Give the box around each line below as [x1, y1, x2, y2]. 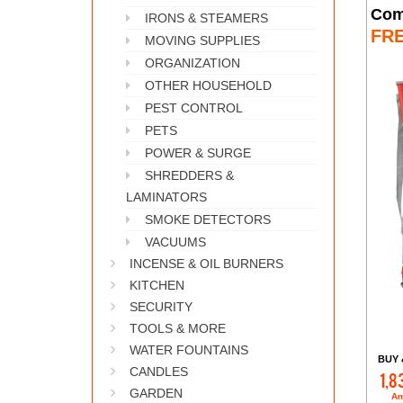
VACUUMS [145, 235, 206, 249]
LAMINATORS [126, 190, 207, 204]
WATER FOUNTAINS [130, 343, 248, 357]
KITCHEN [130, 278, 184, 292]
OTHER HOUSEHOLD [145, 78, 272, 93]
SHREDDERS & [145, 168, 234, 183]
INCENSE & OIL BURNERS [130, 256, 283, 271]
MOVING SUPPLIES [145, 33, 260, 48]
